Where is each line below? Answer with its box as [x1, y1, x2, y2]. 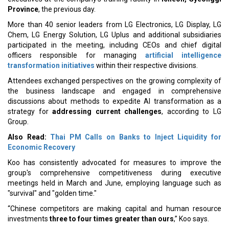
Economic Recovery [8, 143, 75, 151]
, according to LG [162, 107, 222, 116]
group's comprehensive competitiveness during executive [8, 169, 221, 177]
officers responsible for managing [8, 51, 145, 59]
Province [8, 5, 38, 13]
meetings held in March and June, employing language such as [8, 179, 221, 187]
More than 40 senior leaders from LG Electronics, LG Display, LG [8, 20, 221, 29]
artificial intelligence [145, 51, 222, 59]
